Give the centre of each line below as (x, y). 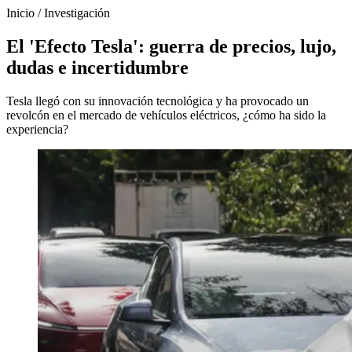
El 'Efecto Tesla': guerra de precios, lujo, (171, 46)
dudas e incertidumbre (97, 67)
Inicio (20, 13)
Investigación (77, 13)
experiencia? (37, 129)
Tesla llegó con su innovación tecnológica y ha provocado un (158, 101)
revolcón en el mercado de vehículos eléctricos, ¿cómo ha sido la (166, 115)
